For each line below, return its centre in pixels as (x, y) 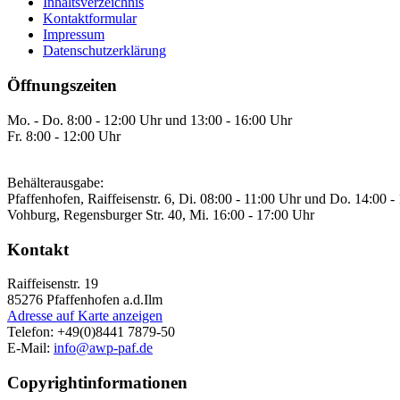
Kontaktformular (90, 19)
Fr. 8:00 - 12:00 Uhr (64, 136)
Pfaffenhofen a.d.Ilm (104, 300)
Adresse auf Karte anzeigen (85, 316)
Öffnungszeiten (62, 86)
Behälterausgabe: (55, 182)
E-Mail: (30, 348)
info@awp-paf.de (103, 348)
